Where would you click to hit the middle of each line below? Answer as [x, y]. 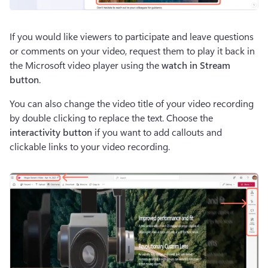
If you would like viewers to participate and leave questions [132, 36]
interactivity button [51, 132]
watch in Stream [196, 65]
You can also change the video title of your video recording [132, 103]
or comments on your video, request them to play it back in [132, 51]
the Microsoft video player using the [86, 65]
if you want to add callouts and [157, 132]
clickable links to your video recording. [92, 147]
